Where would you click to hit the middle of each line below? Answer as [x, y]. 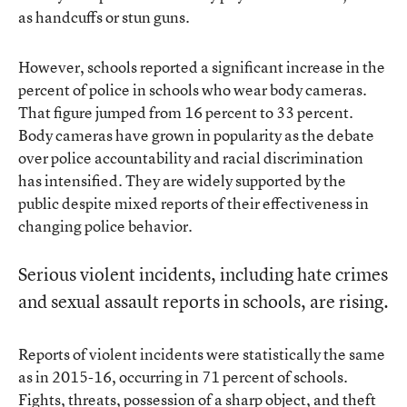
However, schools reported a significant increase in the [202, 66]
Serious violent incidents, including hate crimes [203, 273]
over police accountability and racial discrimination [191, 157]
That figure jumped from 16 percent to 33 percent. [186, 112]
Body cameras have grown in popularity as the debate [196, 134]
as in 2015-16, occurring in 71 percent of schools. [183, 376]
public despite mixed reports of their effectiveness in [194, 203]
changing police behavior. [105, 225]
